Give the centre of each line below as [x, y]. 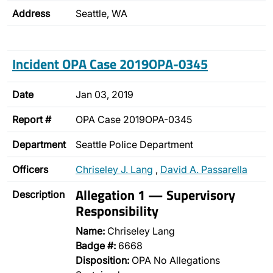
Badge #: [96, 246]
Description [38, 194]
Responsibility [117, 211]
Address [31, 13]
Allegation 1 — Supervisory [155, 195]
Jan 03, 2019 [105, 94]
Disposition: [102, 260]
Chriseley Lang [140, 231]
